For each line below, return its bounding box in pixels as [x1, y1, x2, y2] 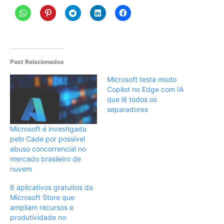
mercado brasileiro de [10, 154, 81, 163]
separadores [107, 104, 148, 113]
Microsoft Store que [10, 192, 74, 201]
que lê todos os [107, 94, 157, 103]
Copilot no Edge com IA [107, 84, 183, 93]
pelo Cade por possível [10, 134, 85, 143]
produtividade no [10, 212, 66, 221]
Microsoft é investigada [10, 124, 86, 133]
